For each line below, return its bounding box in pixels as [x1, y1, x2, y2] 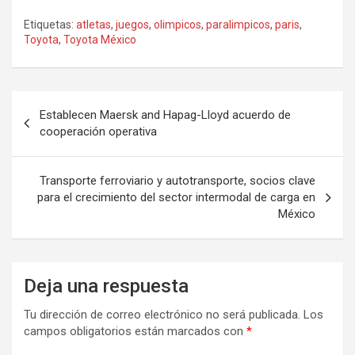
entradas [11, 142, 92, 165]
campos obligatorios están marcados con [24, 324, 246, 338]
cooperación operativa [40, 124, 157, 139]
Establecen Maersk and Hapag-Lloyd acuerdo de [40, 108, 291, 122]
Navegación [11, 91, 116, 114]
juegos [116, 18, 149, 31]
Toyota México [63, 33, 136, 46]
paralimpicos [206, 18, 270, 31]
